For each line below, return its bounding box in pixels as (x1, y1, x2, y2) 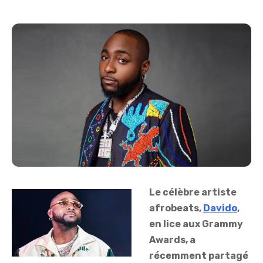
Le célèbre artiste (149, 187, 237, 198)
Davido (203, 203, 237, 214)
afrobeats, (149, 203, 203, 214)
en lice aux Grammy (149, 218, 243, 230)
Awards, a (149, 234, 195, 246)
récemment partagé (149, 250, 248, 262)
